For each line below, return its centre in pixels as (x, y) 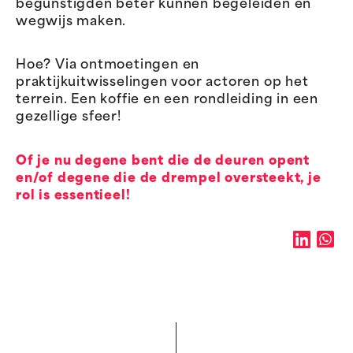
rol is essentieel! (73, 196)
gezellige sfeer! (69, 118)
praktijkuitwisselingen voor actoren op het (162, 83)
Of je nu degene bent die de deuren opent (163, 161)
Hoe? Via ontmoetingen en (108, 66)
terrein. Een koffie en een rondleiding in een (167, 100)
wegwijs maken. (71, 22)
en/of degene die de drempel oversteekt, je (169, 178)
